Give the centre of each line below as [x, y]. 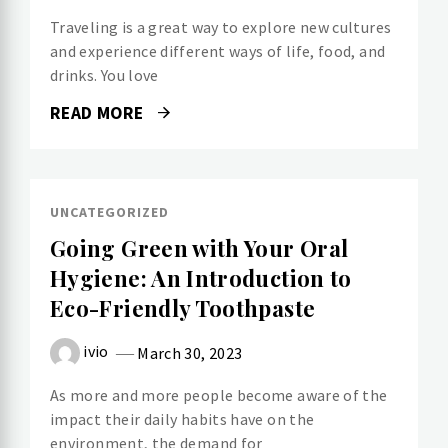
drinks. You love [104, 75]
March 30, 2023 [190, 352]
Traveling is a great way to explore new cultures [221, 27]
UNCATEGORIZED [109, 212]
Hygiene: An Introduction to [201, 278]
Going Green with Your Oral [199, 248]
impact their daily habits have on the [182, 419]
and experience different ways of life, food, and [218, 51]
